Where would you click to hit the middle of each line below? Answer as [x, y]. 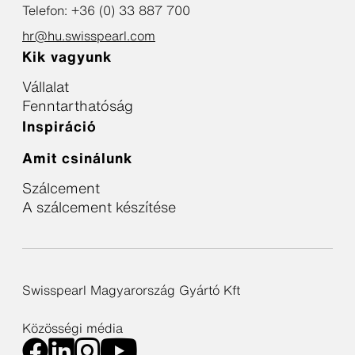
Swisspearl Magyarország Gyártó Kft [131, 290]
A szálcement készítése [99, 207]
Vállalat [46, 86]
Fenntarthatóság [78, 105]
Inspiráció [59, 126]
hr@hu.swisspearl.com [89, 36]
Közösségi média [73, 328]
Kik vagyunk [67, 56]
